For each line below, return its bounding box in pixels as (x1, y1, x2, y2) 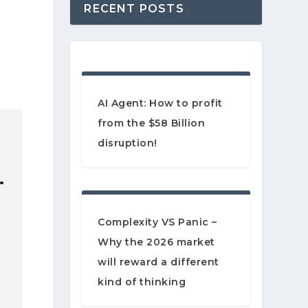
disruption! (98, 137, 157, 150)
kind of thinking (98, 276, 186, 289)
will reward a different (98, 256, 219, 269)
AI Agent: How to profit (98, 97, 223, 110)
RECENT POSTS (84, 2, 184, 15)
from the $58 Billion (98, 117, 206, 130)
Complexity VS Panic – (98, 216, 217, 229)
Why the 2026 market (98, 236, 215, 249)
